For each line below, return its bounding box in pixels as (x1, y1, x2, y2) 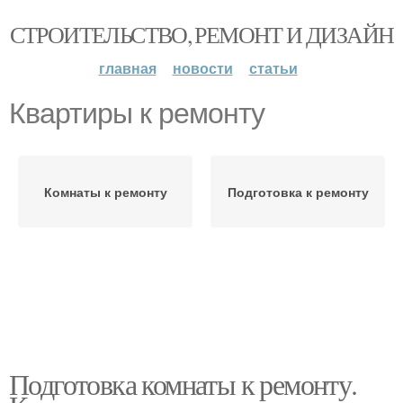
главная (98, 58, 157, 78)
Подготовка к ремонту (227, 183, 369, 201)
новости (172, 58, 233, 78)
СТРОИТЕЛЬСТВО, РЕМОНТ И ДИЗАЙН (9, 19, 394, 49)
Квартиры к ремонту (9, 97, 264, 130)
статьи (248, 58, 298, 78)
